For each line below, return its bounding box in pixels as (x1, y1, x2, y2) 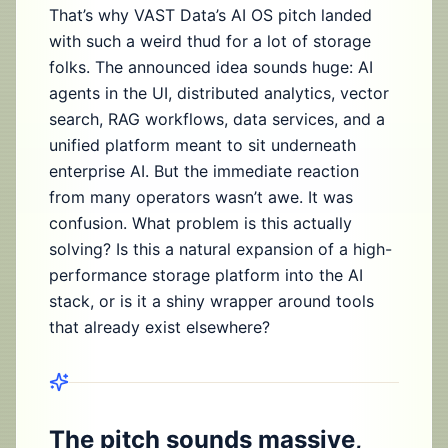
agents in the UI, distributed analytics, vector (49, 83, 389, 103)
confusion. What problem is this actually (49, 213, 352, 233)
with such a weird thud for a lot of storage (49, 31, 371, 51)
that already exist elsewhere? (49, 317, 270, 337)
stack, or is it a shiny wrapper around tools (49, 291, 374, 311)
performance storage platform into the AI (49, 265, 363, 285)
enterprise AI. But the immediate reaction (49, 161, 359, 181)
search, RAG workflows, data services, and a (49, 109, 385, 129)
